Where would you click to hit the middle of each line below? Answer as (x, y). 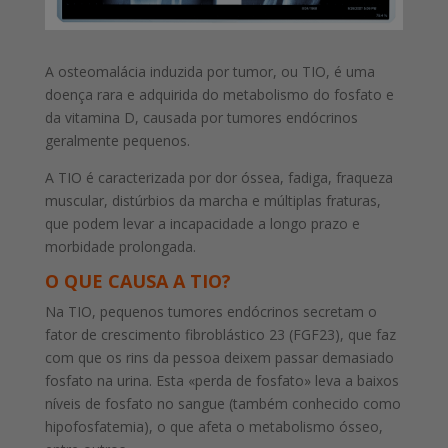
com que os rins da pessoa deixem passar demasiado (219, 358)
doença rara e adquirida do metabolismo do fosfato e (219, 95)
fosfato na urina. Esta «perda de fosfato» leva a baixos (221, 381)
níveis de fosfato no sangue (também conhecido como (222, 404)
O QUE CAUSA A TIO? (137, 281)
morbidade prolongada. (120, 247)
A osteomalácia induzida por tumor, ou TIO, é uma (209, 72)
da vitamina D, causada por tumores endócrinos (201, 118)
